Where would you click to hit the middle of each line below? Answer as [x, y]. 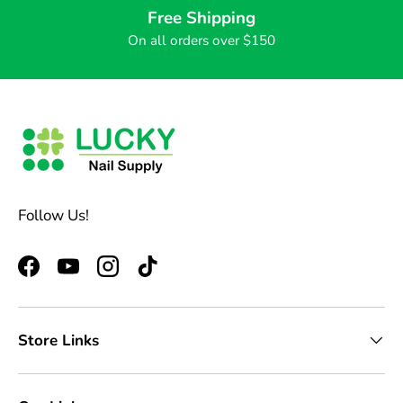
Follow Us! [54, 216]
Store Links [58, 340]
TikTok [169, 276]
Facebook [60, 276]
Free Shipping [201, 18]
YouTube [97, 276]
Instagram [141, 276]
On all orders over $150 [201, 41]
